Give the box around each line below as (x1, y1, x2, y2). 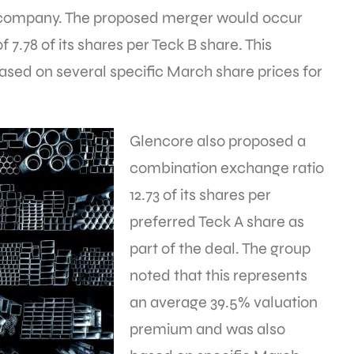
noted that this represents (130, 265, 307, 286)
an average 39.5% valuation (130, 292, 318, 313)
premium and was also (130, 319, 285, 340)
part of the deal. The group (130, 239, 311, 259)
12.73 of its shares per (130, 185, 271, 205)
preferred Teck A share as (130, 212, 304, 232)
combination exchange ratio (130, 158, 324, 179)
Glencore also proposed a (130, 131, 306, 152)
